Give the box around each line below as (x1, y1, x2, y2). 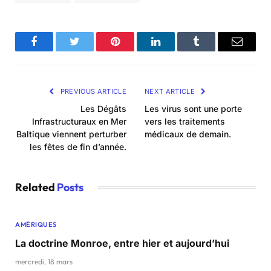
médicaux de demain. (145, 128, 231, 139)
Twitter (74, 45, 105, 56)
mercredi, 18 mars (15, 256, 73, 266)
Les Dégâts (80, 103, 126, 114)
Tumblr (195, 45, 227, 56)
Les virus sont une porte (145, 103, 242, 114)
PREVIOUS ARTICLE (58, 87, 126, 96)
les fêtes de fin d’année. (30, 141, 126, 152)
